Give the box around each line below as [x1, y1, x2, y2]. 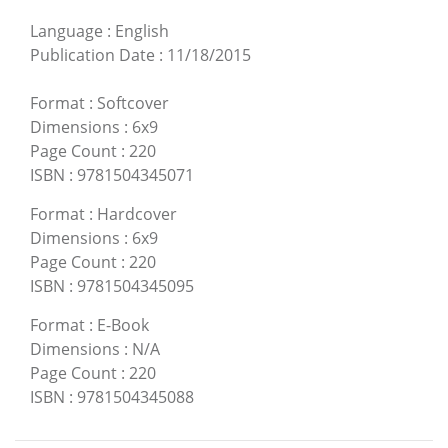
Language [30, 19, 103, 42]
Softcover [97, 91, 169, 114]
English [115, 19, 169, 42]
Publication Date [30, 43, 155, 66]
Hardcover [97, 202, 177, 225]
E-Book [97, 313, 149, 336]
